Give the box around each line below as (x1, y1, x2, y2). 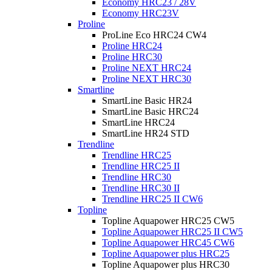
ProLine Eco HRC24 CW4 (102, 29, 206, 40)
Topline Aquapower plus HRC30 (102, 259, 229, 270)
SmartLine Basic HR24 (102, 95, 192, 106)
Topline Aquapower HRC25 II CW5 (102, 226, 243, 237)
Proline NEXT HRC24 (102, 62, 191, 73)
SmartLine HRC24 (102, 117, 175, 127)
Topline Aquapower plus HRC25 (102, 248, 229, 259)
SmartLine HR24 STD (102, 127, 189, 138)
